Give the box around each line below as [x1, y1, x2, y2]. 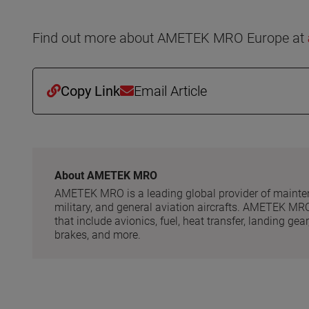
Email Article [134, 83, 207, 99]
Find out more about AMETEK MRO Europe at [32, 30, 308, 46]
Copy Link [61, 83, 120, 99]
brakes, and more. [54, 228, 143, 241]
